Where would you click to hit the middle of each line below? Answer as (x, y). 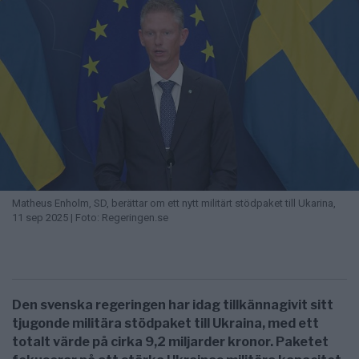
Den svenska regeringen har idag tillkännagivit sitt (173, 305)
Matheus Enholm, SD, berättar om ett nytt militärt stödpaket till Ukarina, (174, 203)
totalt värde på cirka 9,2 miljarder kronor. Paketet (170, 341)
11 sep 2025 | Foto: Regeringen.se (90, 217)
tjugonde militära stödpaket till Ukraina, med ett (165, 323)
